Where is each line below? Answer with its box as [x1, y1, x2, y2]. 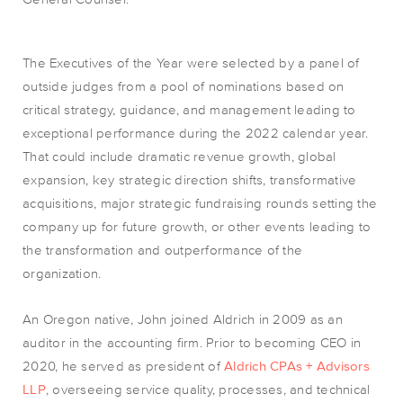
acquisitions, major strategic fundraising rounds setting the [22, 195, 377, 210]
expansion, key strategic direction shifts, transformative [22, 172, 357, 187]
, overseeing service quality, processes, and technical [45, 381, 371, 397]
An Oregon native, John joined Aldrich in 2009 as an [22, 311, 343, 327]
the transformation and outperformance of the [22, 242, 302, 257]
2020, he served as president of [22, 358, 224, 373]
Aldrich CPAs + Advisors [224, 358, 370, 373]
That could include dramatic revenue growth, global [22, 148, 336, 164]
